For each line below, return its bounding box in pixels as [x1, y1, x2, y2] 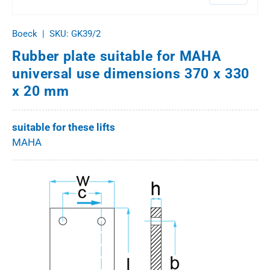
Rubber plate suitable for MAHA [12, 48, 221, 64]
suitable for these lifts [12, 121, 115, 134]
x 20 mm [12, 83, 69, 99]
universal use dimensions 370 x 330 [12, 66, 250, 82]
